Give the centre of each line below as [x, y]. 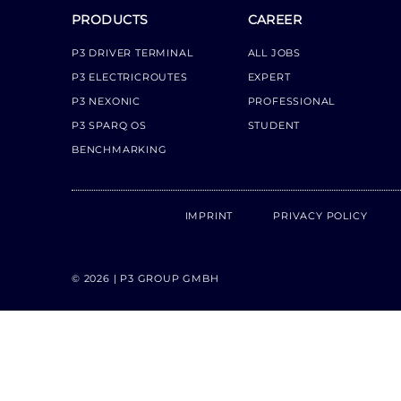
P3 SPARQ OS [109, 126]
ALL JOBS [274, 53]
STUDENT [274, 126]
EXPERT [269, 77]
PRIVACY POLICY [320, 216]
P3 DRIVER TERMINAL [132, 53]
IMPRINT [209, 216]
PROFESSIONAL [291, 102]
